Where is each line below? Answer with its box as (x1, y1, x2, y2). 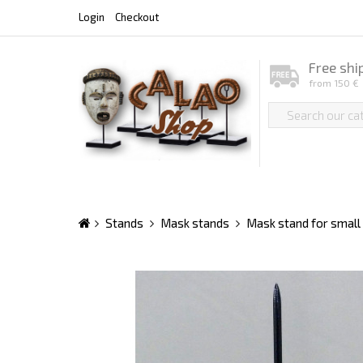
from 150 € (309, 76, 359, 88)
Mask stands (160, 215, 229, 230)
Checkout (115, 11, 159, 23)
